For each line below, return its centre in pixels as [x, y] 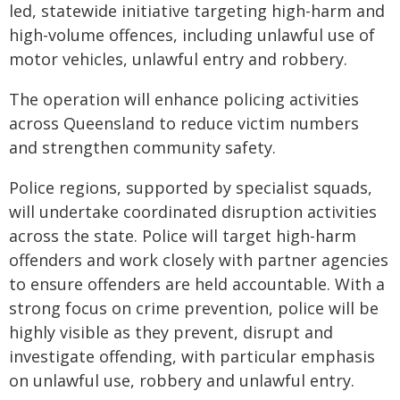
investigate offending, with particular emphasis [192, 356]
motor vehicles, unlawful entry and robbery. [178, 59]
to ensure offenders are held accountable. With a [197, 284]
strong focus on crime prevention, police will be [194, 308]
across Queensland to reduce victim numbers [184, 123]
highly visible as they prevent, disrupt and [171, 332]
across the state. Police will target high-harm [183, 236]
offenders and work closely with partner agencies [199, 260]
